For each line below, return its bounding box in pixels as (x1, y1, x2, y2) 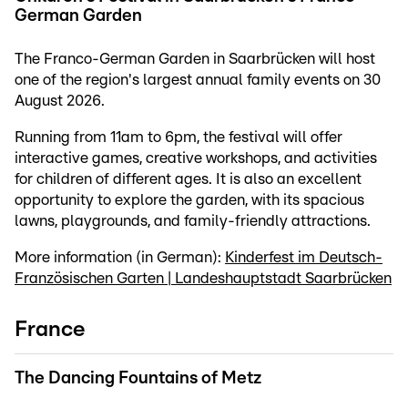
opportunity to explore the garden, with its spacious (15, 192, 364, 209)
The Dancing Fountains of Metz (15, 370, 261, 388)
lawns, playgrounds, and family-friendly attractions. (15, 213, 371, 229)
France (15, 319, 85, 342)
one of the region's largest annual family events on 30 (15, 72, 381, 88)
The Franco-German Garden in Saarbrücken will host (15, 51, 375, 67)
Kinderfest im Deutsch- (225, 250, 382, 266)
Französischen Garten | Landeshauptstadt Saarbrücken (15, 270, 392, 287)
